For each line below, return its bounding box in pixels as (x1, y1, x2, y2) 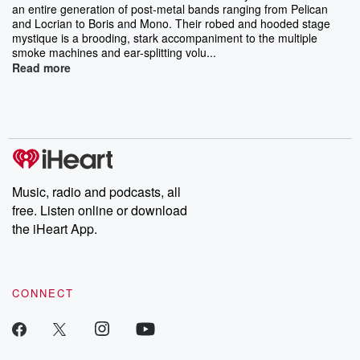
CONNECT (12, 284, 74, 301)
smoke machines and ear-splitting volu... (12, 43, 216, 60)
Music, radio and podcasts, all (12, 182, 181, 201)
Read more (12, 59, 71, 76)
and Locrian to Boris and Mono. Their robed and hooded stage (12, 14, 330, 31)
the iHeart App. (12, 219, 97, 238)
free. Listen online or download (12, 200, 187, 219)
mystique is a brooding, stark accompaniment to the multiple (12, 29, 317, 46)
